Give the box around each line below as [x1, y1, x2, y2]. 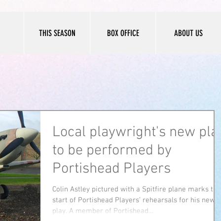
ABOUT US [174, 28, 203, 38]
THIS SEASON [38, 28, 75, 38]
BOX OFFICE [107, 28, 139, 38]
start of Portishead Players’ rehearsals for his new [52, 196, 215, 205]
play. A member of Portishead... [52, 207, 153, 216]
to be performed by [52, 142, 172, 160]
